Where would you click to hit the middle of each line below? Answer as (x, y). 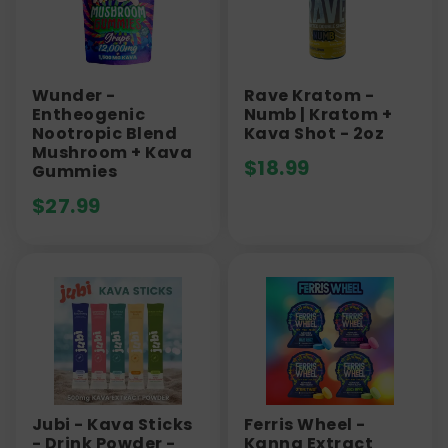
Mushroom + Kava (112, 152)
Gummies (75, 171)
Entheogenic (89, 114)
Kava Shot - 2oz (314, 133)
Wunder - (74, 95)
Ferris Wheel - (305, 424)
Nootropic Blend (105, 133)
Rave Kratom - (309, 95)
